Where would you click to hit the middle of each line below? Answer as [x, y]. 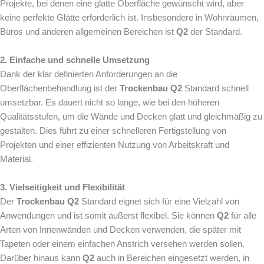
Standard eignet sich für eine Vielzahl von [159, 201]
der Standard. [215, 32]
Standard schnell [215, 88]
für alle [242, 215]
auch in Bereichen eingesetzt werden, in [172, 258]
